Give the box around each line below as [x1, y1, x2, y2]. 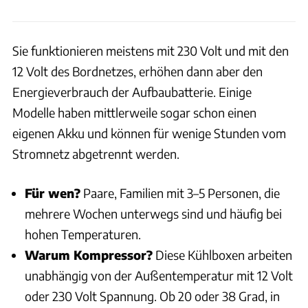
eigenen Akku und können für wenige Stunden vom [12, 124, 286, 141]
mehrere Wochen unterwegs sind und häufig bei [25, 205, 282, 221]
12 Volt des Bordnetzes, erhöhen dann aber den [12, 63, 263, 79]
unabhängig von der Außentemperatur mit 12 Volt [25, 267, 293, 283]
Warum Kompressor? [25, 246, 153, 263]
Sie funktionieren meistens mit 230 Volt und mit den [12, 42, 289, 58]
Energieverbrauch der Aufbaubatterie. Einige [12, 83, 252, 100]
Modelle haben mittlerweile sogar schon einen [12, 104, 256, 120]
